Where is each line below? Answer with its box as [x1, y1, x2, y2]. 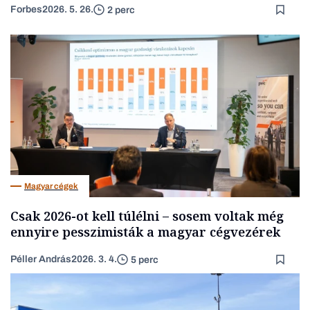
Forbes [10, 4, 42, 15]
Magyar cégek [24, 181, 78, 191]
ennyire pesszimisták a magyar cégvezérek [10, 224, 280, 241]
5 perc [131, 254, 158, 265]
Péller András [10, 254, 71, 265]
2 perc [107, 4, 135, 15]
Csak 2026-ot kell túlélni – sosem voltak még [10, 208, 284, 225]
